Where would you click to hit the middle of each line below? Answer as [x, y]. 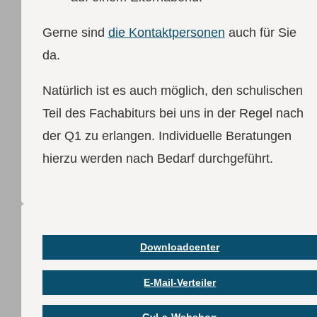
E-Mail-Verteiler [180, 282]
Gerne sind [75, 32]
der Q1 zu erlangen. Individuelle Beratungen [167, 136]
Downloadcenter [180, 247]
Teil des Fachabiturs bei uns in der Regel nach [173, 113]
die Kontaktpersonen [166, 32]
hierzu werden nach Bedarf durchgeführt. [157, 158]
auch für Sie [260, 32]
